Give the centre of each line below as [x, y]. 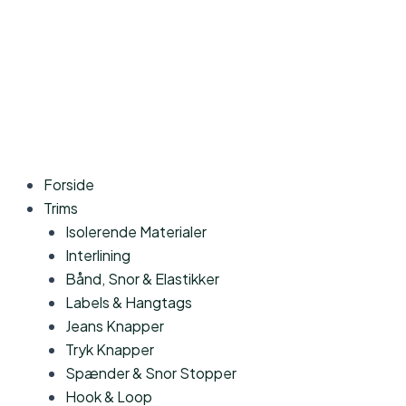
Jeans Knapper [115, 326]
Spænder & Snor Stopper [151, 373]
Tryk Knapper [110, 349]
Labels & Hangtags [129, 302]
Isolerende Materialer [136, 232]
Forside [69, 184]
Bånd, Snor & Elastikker [142, 279]
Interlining [98, 255]
